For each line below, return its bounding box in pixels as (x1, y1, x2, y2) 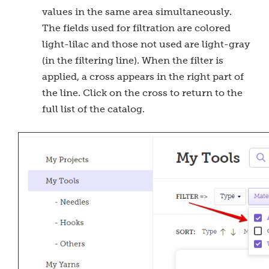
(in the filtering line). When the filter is (42, 55, 223, 65)
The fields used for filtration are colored (42, 23, 231, 33)
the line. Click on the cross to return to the (42, 88, 243, 98)
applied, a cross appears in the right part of (42, 71, 244, 82)
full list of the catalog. (42, 104, 147, 114)
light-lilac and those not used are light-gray (42, 39, 250, 49)
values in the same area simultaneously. (42, 7, 232, 17)
